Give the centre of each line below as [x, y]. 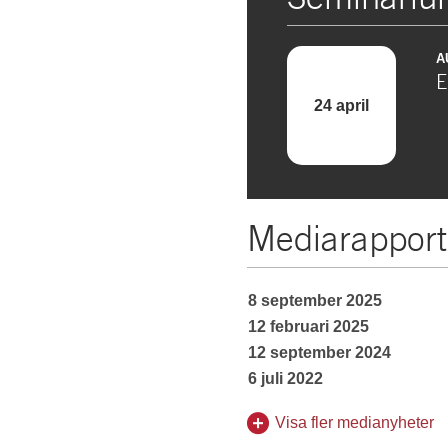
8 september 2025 [315, 300]
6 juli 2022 [285, 378]
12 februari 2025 [308, 326]
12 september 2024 [319, 352]
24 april [341, 105]
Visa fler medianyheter [354, 422]
